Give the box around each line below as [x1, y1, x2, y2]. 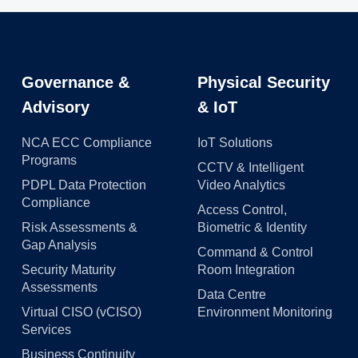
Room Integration [197, 263, 295, 276]
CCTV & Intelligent [197, 161, 304, 174]
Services [22, 323, 71, 336]
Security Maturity [22, 263, 116, 276]
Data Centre [197, 288, 266, 301]
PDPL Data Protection [22, 178, 146, 192]
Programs [22, 153, 77, 167]
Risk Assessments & [22, 221, 137, 234]
